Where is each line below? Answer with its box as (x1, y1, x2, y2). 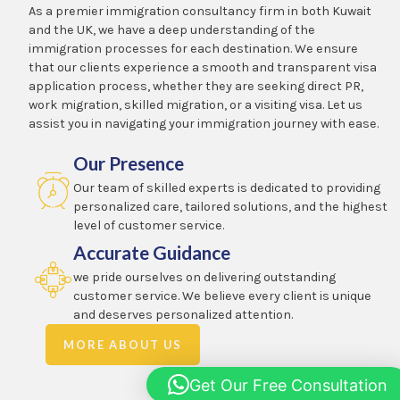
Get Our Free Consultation (189, 375, 387, 395)
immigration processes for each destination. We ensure (29, 40, 359, 56)
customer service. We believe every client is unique (72, 288, 371, 304)
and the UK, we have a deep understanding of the (29, 21, 316, 37)
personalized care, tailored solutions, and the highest (72, 199, 387, 215)
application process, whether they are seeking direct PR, (29, 78, 364, 94)
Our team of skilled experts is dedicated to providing (72, 180, 380, 196)
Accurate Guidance (72, 241, 230, 264)
